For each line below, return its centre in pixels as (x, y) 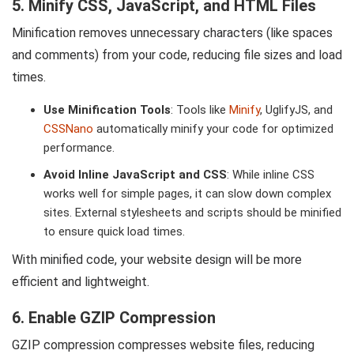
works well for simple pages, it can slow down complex (187, 194)
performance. (79, 148)
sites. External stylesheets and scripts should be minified (192, 213)
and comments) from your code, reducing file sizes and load (177, 55)
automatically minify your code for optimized (213, 129)
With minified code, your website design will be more (157, 260)
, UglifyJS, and (296, 110)
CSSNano (68, 129)
